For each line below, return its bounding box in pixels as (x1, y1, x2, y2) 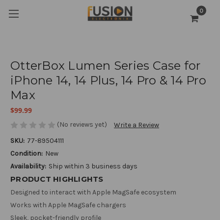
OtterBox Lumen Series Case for (10, 58, 201, 73)
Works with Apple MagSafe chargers (10, 201, 126, 210)
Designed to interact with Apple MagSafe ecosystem (10, 188, 176, 197)
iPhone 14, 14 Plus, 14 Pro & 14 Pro (10, 73, 206, 87)
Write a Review (114, 121, 159, 130)
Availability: (10, 162, 46, 171)
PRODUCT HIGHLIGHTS (10, 174, 104, 184)
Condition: (10, 149, 43, 158)
